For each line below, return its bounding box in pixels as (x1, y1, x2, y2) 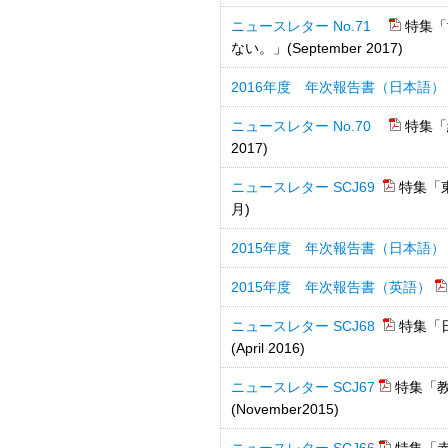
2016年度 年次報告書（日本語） (231, 79, 445, 95)
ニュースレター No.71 (231, 18, 385, 34)
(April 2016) (231, 340, 305, 356)
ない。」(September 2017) (231, 40, 403, 56)
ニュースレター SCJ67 (231, 379, 375, 395)
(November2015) (231, 401, 339, 417)
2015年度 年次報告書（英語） (231, 279, 431, 295)
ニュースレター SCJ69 (231, 179, 379, 195)
